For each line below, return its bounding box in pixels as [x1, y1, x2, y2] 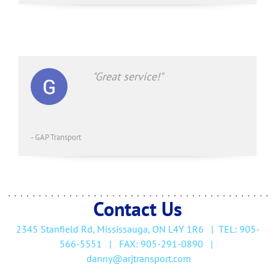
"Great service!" [92, 60, 163, 74]
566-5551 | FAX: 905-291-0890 [60, 228, 203, 241]
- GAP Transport [31, 122, 81, 133]
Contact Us [93, 186, 182, 212]
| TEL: [203, 213, 239, 226]
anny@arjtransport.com [92, 242, 191, 255]
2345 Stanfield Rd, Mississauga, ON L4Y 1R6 [15, 213, 204, 226]
